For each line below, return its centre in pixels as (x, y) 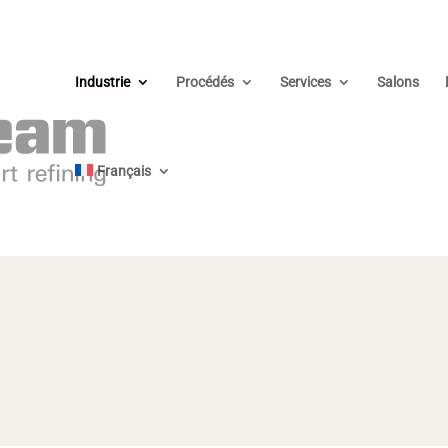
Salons (397, 82)
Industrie (102, 82)
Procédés (204, 82)
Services (305, 82)
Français (123, 171)
